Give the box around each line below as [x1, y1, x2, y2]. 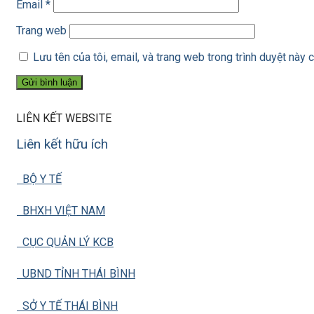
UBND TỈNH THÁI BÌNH [17, 266, 135, 280]
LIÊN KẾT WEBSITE [16, 111, 111, 125]
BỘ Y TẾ [17, 172, 62, 186]
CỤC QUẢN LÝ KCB [17, 235, 114, 249]
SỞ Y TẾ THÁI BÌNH [17, 299, 118, 313]
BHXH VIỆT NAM [17, 203, 105, 217]
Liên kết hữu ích [16, 135, 108, 152]
